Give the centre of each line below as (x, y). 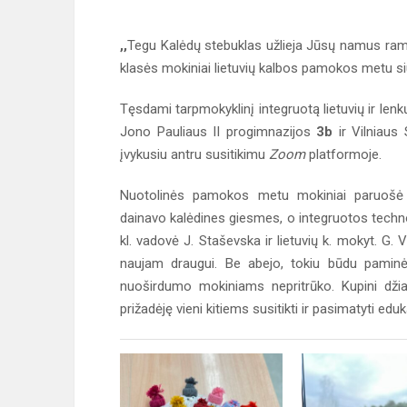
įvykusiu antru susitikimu (194, 154)
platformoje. (343, 154)
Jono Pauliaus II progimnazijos (218, 132)
